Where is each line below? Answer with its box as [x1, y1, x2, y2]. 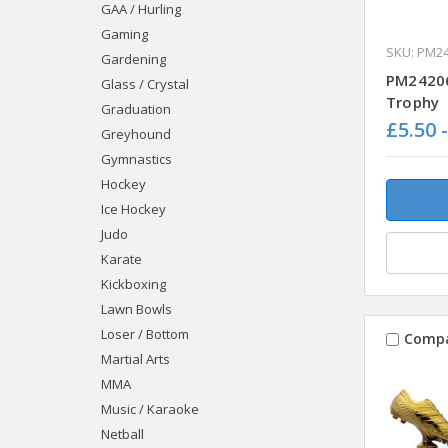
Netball [100, 424, 144, 443]
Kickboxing [100, 274, 166, 293]
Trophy [385, 91, 440, 112]
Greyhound [100, 124, 171, 143]
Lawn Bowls [100, 299, 172, 318]
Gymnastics [100, 149, 172, 168]
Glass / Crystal [100, 74, 189, 93]
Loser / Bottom [100, 324, 189, 343]
